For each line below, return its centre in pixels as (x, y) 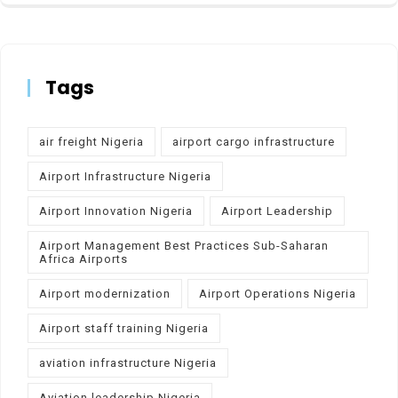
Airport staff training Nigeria (124, 328)
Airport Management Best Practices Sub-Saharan (184, 245)
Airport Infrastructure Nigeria (125, 176)
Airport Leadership (277, 211)
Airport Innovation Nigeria (116, 211)
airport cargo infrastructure (254, 141)
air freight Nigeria (92, 141)
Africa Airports (84, 259)
